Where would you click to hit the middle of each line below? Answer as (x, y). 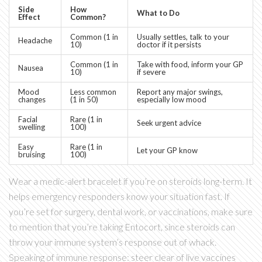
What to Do (158, 13)
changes (32, 100)
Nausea (31, 68)
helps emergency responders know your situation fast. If (119, 196)
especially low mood (172, 100)
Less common (93, 92)
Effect (29, 17)
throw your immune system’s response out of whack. (113, 242)
